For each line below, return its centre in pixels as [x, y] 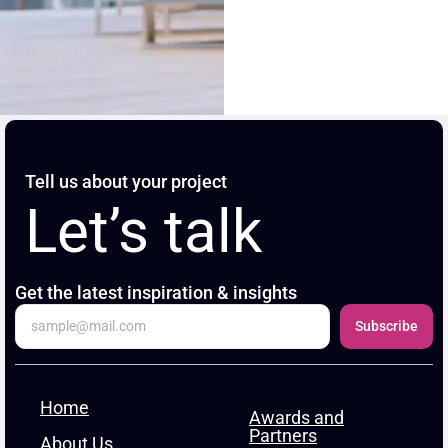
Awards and [296, 418]
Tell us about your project [126, 182]
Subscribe [386, 326]
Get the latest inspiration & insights [156, 293]
